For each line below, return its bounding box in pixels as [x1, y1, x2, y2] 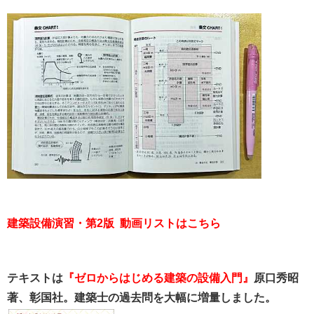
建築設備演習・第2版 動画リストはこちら [7, 217, 221, 229]
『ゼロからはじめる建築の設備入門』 [63, 271, 254, 284]
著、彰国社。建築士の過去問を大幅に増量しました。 [7, 291, 276, 303]
